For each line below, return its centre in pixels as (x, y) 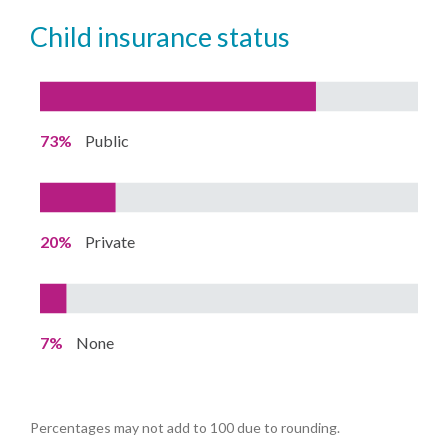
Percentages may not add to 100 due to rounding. (185, 427)
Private (110, 241)
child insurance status (169, 36)
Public (107, 140)
